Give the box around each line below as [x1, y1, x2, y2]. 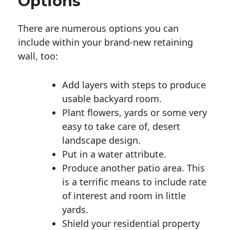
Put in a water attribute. [62, 147, 166, 160]
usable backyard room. [62, 92, 162, 105]
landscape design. [62, 133, 141, 146]
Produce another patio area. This [62, 161, 205, 174]
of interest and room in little [62, 189, 186, 202]
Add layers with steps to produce [62, 78, 206, 91]
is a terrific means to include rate [62, 175, 206, 188]
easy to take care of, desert [62, 120, 180, 132]
